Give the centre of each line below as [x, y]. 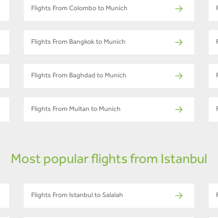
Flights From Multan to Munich [76, 110]
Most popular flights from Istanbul [109, 161]
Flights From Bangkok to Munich [78, 43]
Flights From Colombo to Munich [79, 9]
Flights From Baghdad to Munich [79, 77]
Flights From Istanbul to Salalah [77, 196]
